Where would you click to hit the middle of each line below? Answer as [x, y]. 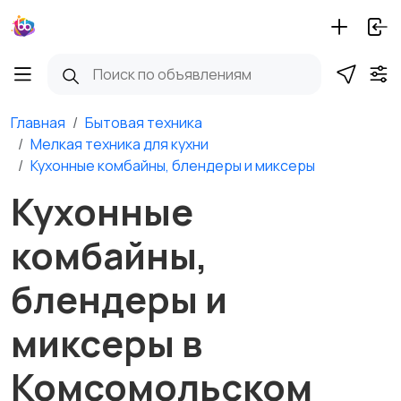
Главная [38, 123]
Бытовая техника [144, 123]
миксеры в [107, 343]
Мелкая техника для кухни [119, 144]
